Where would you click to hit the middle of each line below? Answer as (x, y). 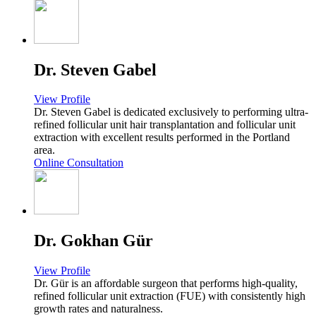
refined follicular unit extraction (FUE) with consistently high (170, 296)
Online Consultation (79, 163)
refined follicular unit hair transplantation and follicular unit (165, 125)
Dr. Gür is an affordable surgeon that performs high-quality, (166, 284)
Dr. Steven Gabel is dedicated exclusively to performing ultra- (171, 112)
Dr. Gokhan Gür (93, 241)
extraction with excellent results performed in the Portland (162, 138)
